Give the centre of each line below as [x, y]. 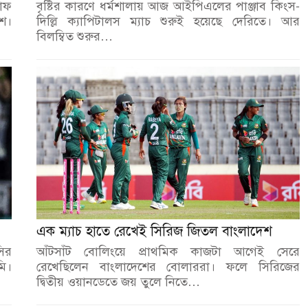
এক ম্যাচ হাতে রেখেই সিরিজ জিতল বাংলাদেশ [154, 231]
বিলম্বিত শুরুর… [74, 36]
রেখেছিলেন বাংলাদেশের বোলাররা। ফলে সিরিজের [168, 266]
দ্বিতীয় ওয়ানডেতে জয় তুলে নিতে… [118, 282]
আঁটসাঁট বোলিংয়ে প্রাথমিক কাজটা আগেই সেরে [168, 251]
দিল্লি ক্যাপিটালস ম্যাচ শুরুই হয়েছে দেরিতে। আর [168, 21]
